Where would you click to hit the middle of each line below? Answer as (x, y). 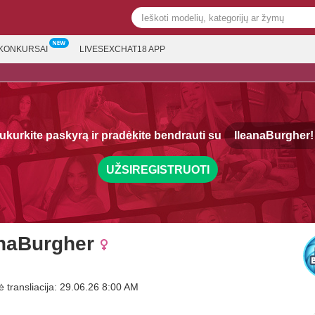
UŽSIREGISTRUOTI (157, 169)
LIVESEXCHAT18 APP (122, 49)
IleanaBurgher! (274, 135)
